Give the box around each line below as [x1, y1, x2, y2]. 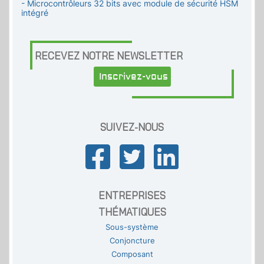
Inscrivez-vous [98, 71, 168, 83]
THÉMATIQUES [98, 206, 166, 219]
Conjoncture [109, 236, 155, 246]
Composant [111, 250, 153, 259]
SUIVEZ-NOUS [100, 121, 164, 134]
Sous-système [105, 223, 159, 232]
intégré [21, 8, 48, 18]
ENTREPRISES [98, 189, 166, 202]
